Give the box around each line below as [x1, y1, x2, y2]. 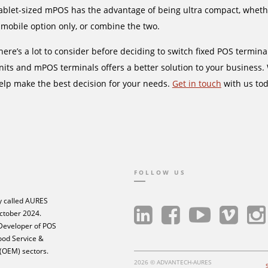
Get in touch [172, 77, 221, 89]
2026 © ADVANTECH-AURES [134, 258, 211, 266]
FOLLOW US [134, 169, 186, 177]
